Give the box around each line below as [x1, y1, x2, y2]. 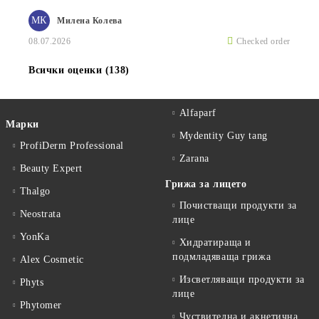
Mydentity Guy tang [179, 130, 268, 141]
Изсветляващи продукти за [179, 274, 305, 285]
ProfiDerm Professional [19, 140, 124, 151]
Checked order [236, 36, 291, 46]
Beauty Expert [19, 163, 83, 174]
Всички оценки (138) [28, 65, 130, 75]
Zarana [179, 153, 209, 164]
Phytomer [19, 300, 63, 310]
